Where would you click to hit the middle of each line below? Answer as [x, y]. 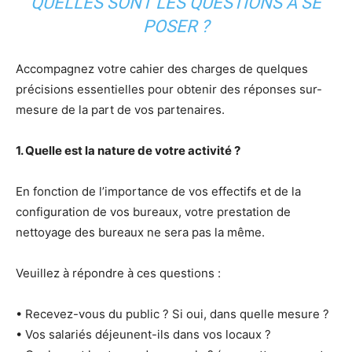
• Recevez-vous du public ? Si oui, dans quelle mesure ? [172, 314]
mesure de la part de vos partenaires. [120, 110]
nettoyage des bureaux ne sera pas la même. [140, 232]
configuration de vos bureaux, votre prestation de [153, 212]
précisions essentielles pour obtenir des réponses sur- [169, 89]
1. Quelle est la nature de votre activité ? [128, 150]
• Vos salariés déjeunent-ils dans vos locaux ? [143, 334]
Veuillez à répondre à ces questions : [118, 273]
